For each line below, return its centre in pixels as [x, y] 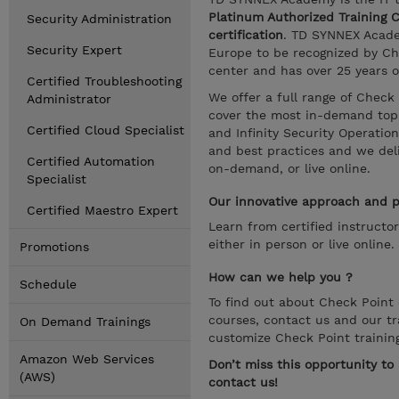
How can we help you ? [281, 277]
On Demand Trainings [85, 322]
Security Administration [99, 19]
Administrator [69, 99]
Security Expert [74, 50]
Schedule [48, 284]
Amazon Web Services [87, 359]
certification [246, 35]
